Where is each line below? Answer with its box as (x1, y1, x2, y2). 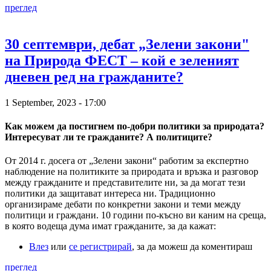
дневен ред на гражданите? (5, 69, 183, 85)
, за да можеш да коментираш (132, 241, 252, 252)
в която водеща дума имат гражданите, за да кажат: (5, 221, 216, 232)
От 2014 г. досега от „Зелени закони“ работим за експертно (5, 155, 249, 166)
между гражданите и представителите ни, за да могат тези (5, 177, 246, 188)
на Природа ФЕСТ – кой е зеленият (5, 53, 239, 68)
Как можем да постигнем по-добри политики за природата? (5, 121, 264, 132)
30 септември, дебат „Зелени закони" (5, 36, 249, 52)
